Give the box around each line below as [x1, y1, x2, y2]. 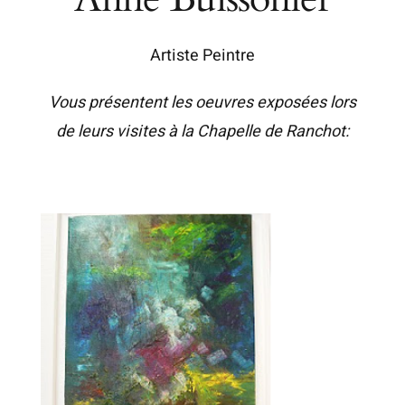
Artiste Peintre [149, 43, 255, 68]
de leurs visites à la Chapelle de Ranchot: [55, 119, 349, 144]
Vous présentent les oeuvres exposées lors [48, 90, 356, 115]
